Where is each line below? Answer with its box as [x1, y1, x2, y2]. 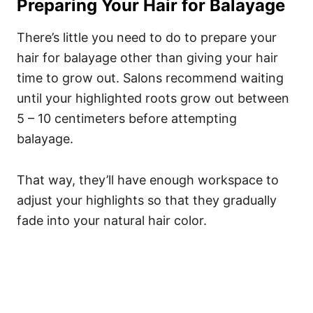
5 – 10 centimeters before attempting [17, 111, 237, 126]
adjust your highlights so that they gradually [17, 193, 277, 208]
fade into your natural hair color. [17, 213, 207, 228]
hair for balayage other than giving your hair [17, 50, 278, 65]
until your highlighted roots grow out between [17, 91, 289, 105]
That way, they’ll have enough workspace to [17, 173, 279, 187]
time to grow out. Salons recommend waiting [17, 71, 284, 85]
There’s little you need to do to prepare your [17, 30, 277, 45]
